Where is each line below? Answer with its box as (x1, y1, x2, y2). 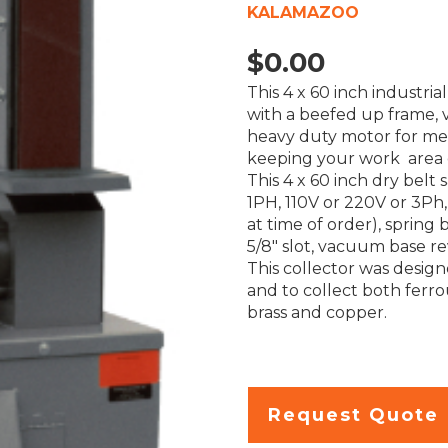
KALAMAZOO (246, 3, 359, 22)
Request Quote (267, 404, 439, 426)
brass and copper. (246, 303, 387, 322)
